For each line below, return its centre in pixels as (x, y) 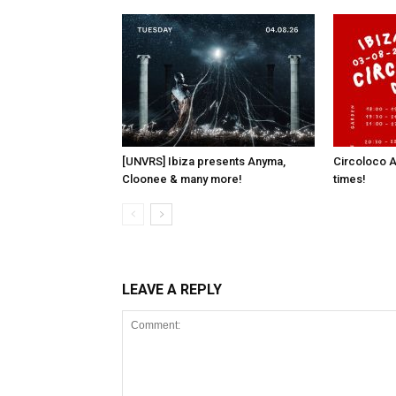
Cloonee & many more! (182, 179)
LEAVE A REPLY (172, 289)
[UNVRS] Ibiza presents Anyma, (204, 161)
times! (350, 179)
